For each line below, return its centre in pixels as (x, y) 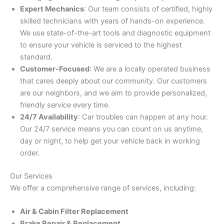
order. (30, 153)
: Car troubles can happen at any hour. (143, 117)
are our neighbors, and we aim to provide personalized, (113, 93)
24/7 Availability (49, 117)
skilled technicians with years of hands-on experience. (112, 21)
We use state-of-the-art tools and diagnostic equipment (115, 33)
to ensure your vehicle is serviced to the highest (101, 45)
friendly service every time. (65, 105)
